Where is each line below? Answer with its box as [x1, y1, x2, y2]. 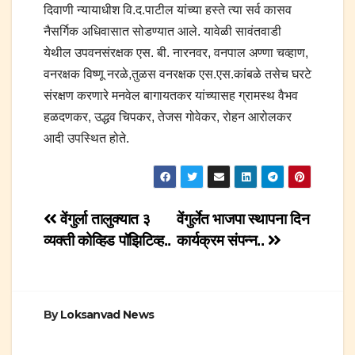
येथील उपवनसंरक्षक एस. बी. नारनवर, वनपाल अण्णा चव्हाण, [44, 46, 308, 60]
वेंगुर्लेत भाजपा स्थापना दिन [177, 211, 310, 228]
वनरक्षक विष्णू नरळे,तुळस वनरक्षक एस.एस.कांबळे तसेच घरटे [44, 67, 311, 82]
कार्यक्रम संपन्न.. [177, 232, 269, 250]
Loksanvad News [59, 307, 155, 323]
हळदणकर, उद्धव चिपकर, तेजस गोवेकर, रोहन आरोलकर [44, 110, 292, 124]
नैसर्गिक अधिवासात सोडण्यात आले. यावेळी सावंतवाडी [44, 25, 281, 39]
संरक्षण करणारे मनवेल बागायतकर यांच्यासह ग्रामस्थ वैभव [44, 89, 298, 103]
